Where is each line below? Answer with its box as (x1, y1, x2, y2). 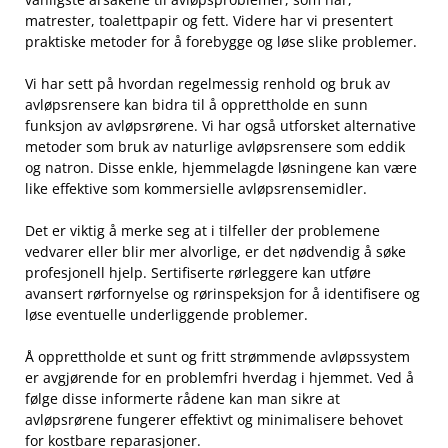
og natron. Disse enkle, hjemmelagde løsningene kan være (25, 157, 417, 177)
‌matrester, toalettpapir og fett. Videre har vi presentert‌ (25, 10, 393, 30)
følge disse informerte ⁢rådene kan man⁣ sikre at (25, 388, 340, 408)
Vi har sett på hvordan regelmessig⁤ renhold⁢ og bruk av (25, 73, 390, 93)
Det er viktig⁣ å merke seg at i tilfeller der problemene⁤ (25, 220, 380, 240)
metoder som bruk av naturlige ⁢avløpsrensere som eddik (25, 136, 405, 156)
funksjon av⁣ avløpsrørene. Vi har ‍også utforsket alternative (25, 115, 416, 135)
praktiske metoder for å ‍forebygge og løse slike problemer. (25, 31, 417, 51)
